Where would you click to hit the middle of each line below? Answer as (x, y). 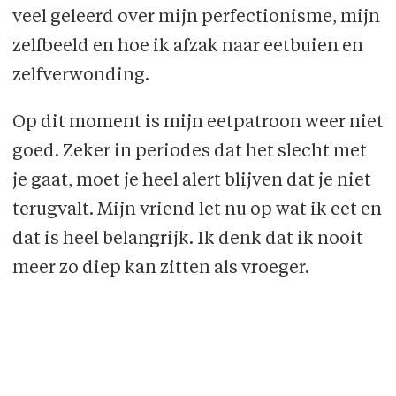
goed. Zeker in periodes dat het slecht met (189, 152)
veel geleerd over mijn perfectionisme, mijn (196, 17)
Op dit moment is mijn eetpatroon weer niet (198, 122)
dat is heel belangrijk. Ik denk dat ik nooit (187, 239)
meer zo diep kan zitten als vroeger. (160, 268)
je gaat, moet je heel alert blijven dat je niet (191, 181)
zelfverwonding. (80, 76)
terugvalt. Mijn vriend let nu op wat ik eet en (197, 210)
